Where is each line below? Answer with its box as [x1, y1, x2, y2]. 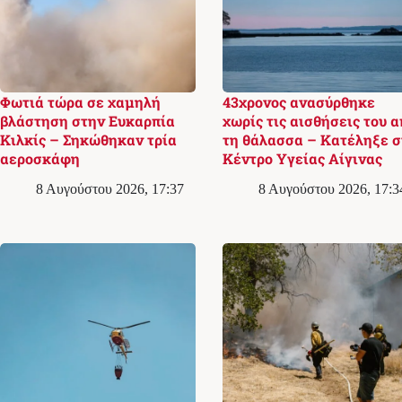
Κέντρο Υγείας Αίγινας [222, 148, 382, 168]
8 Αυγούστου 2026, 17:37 [36, 180, 184, 197]
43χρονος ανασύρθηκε [222, 92, 375, 111]
